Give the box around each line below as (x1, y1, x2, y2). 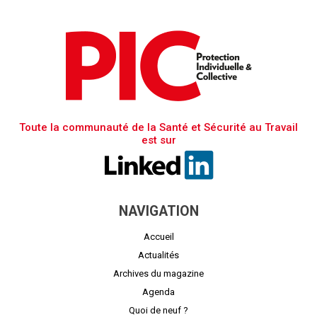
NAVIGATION (118, 202, 199, 219)
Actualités (138, 249, 179, 260)
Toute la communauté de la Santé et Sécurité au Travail (19, 120, 298, 134)
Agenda (142, 286, 175, 297)
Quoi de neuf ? (129, 304, 188, 316)
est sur (141, 133, 176, 146)
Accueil (143, 231, 174, 242)
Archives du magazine (113, 267, 204, 279)
